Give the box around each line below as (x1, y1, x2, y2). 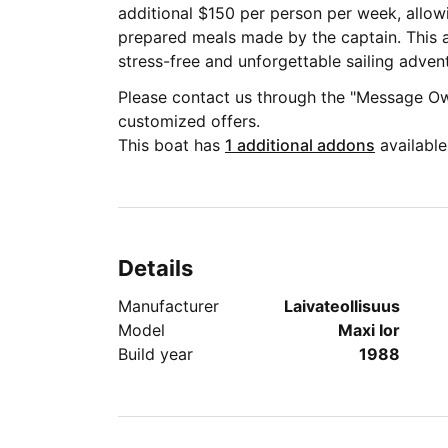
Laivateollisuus (284, 296, 400, 316)
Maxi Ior (338, 320, 400, 340)
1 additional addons (225, 135, 375, 155)
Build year (118, 344, 193, 364)
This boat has (118, 135, 225, 155)
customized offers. (118, 111, 260, 131)
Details (118, 255, 193, 281)
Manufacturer (118, 296, 219, 316)
